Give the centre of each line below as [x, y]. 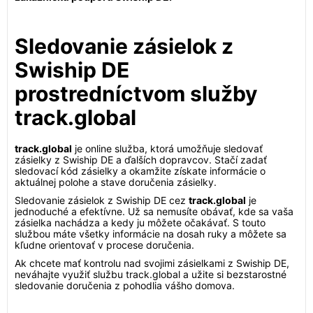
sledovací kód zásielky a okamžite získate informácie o [140, 171]
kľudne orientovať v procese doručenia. [104, 245]
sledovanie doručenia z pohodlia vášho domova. [125, 285]
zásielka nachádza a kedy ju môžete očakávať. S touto [140, 223]
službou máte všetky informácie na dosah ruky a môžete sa [151, 234]
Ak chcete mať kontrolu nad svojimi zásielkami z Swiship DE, [152, 263]
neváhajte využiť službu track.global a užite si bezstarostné [151, 274]
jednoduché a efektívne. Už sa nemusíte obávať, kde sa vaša [154, 211]
